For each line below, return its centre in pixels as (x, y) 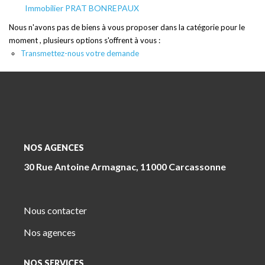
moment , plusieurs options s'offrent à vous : (85, 40)
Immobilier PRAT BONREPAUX (82, 8)
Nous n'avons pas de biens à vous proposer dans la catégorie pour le (127, 27)
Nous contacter (55, 210)
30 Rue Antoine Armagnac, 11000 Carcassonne (125, 166)
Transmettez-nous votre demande (80, 53)
